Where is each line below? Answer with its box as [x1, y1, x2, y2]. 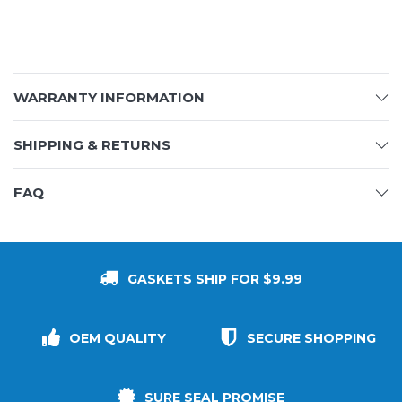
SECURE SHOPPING [247, 330, 376, 347]
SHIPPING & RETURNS [13, 136, 170, 154]
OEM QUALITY [69, 330, 166, 347]
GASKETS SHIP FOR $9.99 [127, 271, 302, 288]
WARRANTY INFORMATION [13, 89, 205, 107]
